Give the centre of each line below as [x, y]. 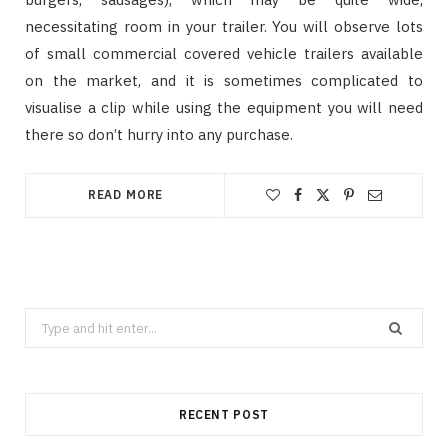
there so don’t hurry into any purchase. [159, 134]
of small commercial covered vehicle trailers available [224, 53]
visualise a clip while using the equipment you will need [224, 107]
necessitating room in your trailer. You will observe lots [224, 26]
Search [45, 319]
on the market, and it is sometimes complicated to [224, 80]
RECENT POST [224, 415]
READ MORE [125, 194]
